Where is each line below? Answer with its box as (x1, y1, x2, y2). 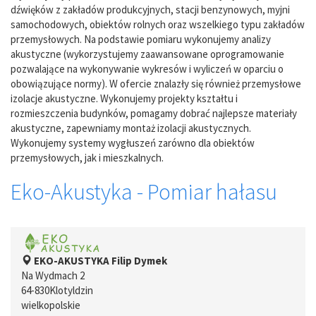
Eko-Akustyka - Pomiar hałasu (11, 178, 277, 206)
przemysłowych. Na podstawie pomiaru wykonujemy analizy (11, 32, 271, 46)
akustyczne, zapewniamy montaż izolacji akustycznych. (11, 121, 251, 135)
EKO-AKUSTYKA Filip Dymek (32, 253, 167, 267)
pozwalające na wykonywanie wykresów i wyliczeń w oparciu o (11, 62, 284, 75)
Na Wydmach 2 (21, 268, 85, 282)
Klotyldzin (49, 283, 93, 297)
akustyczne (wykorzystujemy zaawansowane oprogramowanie (11, 47, 284, 61)
